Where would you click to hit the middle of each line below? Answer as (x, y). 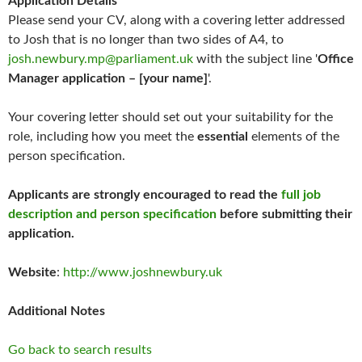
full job (301, 195)
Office (336, 59)
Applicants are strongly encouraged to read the (145, 195)
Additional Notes (57, 311)
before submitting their (284, 215)
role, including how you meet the (103, 137)
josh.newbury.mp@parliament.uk (101, 59)
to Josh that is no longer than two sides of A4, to (146, 40)
